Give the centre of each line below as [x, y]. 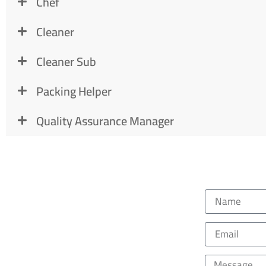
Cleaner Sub [66, 61]
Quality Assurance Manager [105, 121]
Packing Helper [74, 91]
